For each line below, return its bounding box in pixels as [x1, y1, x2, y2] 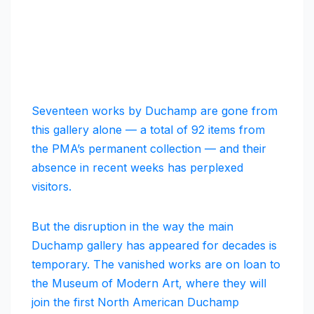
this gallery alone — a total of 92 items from [32, 123, 265, 137]
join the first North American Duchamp [32, 295, 239, 310]
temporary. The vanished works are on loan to [32, 257, 280, 272]
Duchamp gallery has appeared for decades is [32, 238, 277, 253]
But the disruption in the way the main [32, 219, 233, 234]
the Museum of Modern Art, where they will [32, 276, 266, 291]
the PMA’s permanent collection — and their [32, 142, 266, 156]
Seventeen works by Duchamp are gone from [32, 104, 278, 118]
